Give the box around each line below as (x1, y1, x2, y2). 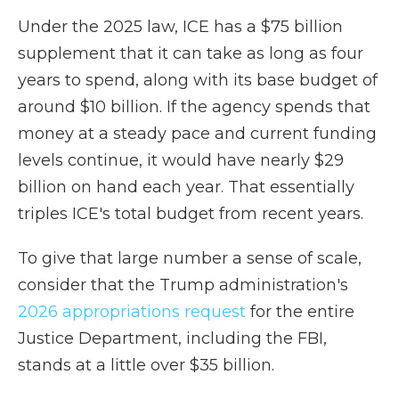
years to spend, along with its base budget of (18, 70, 378, 90)
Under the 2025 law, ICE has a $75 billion (18, 17, 343, 37)
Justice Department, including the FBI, (18, 329, 327, 348)
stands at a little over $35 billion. (18, 355, 274, 375)
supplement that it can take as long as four (18, 44, 363, 63)
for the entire (246, 302, 354, 322)
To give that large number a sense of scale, (18, 248, 362, 268)
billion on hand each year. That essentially (18, 177, 354, 197)
